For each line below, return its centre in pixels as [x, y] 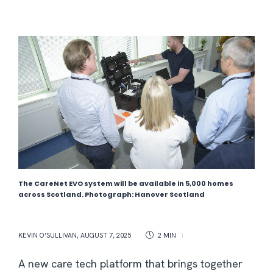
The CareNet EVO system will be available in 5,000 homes [126, 184]
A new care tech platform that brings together [130, 264]
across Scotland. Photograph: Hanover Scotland [112, 195]
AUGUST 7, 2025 [106, 236]
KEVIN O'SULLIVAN [48, 236]
